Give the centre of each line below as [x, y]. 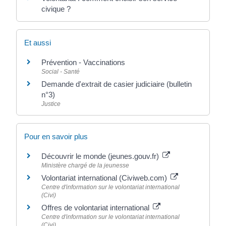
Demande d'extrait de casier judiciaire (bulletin [117, 84]
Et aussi [38, 42]
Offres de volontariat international [97, 208]
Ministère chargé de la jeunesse [86, 165]
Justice [51, 104]
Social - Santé [61, 71]
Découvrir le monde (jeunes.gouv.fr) [101, 156]
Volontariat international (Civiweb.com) [105, 178]
